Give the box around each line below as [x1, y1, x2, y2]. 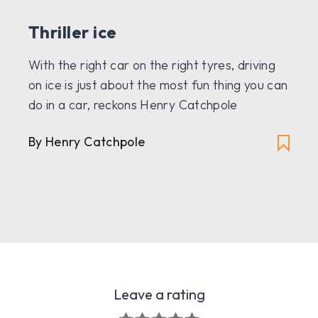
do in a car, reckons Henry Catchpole [28, 97, 238, 114]
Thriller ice [28, 21, 117, 43]
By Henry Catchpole [28, 133, 146, 150]
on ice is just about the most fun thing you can [28, 77, 288, 94]
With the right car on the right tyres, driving [28, 57, 276, 74]
